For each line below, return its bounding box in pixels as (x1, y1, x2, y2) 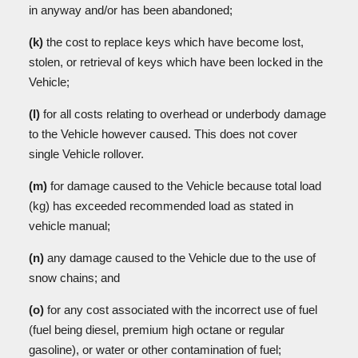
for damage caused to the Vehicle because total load (47, 179, 321, 193)
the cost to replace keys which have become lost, (43, 35, 304, 49)
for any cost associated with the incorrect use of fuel (44, 303, 317, 316)
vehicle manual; (29, 219, 113, 233)
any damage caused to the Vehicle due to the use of (44, 251, 316, 265)
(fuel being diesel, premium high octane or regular (29, 323, 284, 336)
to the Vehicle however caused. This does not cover (29, 127, 297, 141)
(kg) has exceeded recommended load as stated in (29, 199, 293, 213)
